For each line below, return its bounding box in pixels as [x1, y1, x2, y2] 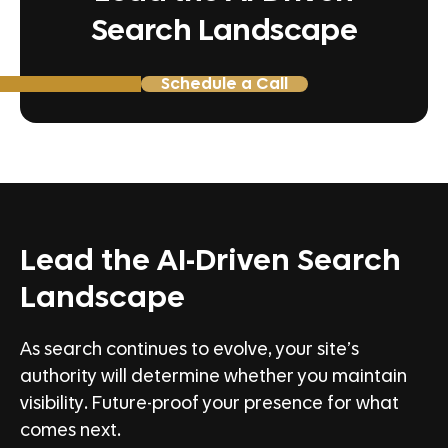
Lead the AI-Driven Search [20, 246, 401, 277]
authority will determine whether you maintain [20, 368, 407, 387]
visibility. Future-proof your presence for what [20, 395, 399, 414]
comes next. [20, 422, 121, 441]
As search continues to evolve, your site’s [20, 341, 359, 360]
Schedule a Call [160, 76, 288, 93]
